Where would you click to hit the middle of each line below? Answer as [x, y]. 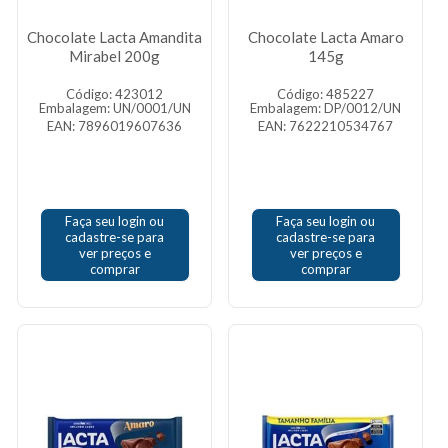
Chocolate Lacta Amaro [325, 37]
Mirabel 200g [114, 56]
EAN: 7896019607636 [114, 126]
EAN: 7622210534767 [325, 126]
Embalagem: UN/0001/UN [114, 108]
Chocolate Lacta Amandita [114, 37]
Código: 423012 [114, 94]
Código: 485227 [325, 94]
